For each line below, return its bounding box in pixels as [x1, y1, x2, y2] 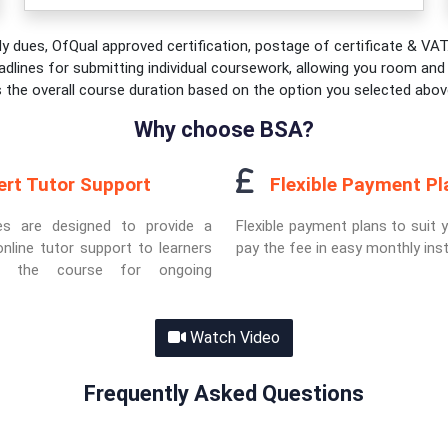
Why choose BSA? [134, 117, 314, 142]
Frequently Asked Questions [84, 381, 364, 406]
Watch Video [190, 328, 280, 347]
